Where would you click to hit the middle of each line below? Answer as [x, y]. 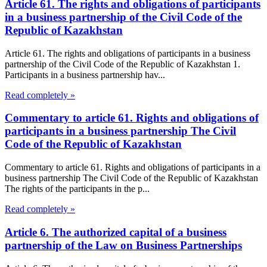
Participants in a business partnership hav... [85, 74]
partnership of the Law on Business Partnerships [123, 245]
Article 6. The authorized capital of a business [116, 232]
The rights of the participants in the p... [77, 189]
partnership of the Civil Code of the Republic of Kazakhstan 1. [122, 64]
